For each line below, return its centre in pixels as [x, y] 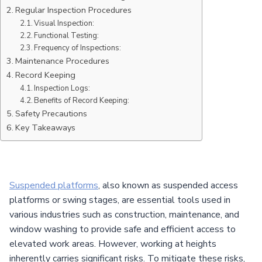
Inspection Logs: [62, 88]
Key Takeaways [45, 127]
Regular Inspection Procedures [73, 10]
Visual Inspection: [64, 23]
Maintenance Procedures [62, 61]
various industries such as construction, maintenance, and [124, 214]
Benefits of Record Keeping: [82, 100]
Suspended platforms [54, 185]
